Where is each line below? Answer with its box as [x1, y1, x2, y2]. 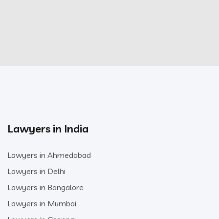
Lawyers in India [7, 121, 88, 135]
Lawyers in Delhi [7, 166, 66, 176]
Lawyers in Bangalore [7, 182, 84, 192]
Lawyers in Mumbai [7, 198, 76, 208]
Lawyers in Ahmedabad [7, 150, 91, 160]
